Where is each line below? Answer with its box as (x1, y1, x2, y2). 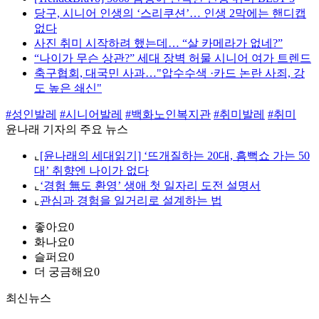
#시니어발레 (60, 108, 122, 121)
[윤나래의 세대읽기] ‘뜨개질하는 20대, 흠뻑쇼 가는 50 (40, 150, 310, 162)
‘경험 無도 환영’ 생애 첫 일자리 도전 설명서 (40, 179, 261, 192)
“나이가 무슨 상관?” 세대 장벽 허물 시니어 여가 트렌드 (34, 52, 311, 65)
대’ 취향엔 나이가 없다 (34, 164, 149, 177)
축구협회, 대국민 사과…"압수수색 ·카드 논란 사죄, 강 (34, 67, 305, 80)
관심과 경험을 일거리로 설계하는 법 (40, 194, 222, 207)
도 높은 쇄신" (34, 82, 102, 95)
